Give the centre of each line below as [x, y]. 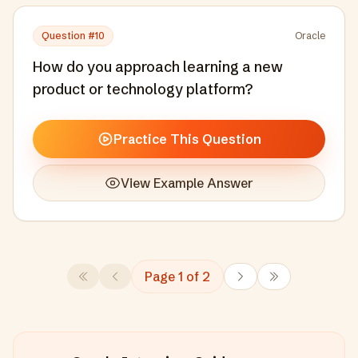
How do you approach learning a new [158, 67]
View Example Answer [187, 183]
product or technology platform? [143, 89]
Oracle [310, 36]
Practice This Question [187, 139]
